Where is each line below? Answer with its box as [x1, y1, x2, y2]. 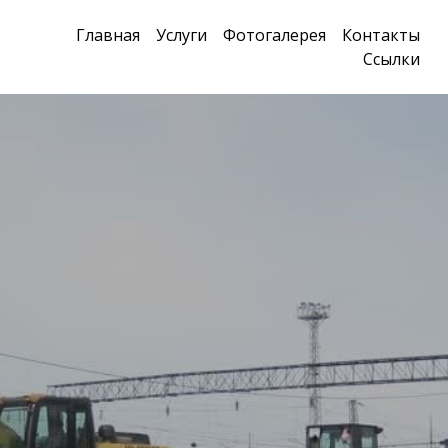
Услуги [156, 24, 207, 46]
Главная [76, 24, 140, 46]
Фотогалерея [223, 24, 326, 46]
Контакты [342, 24, 420, 46]
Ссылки [363, 48, 420, 70]
